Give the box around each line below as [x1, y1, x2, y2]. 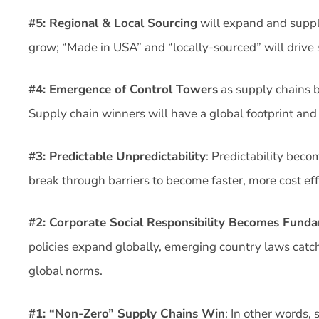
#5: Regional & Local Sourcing [28, 14, 197, 31]
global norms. [28, 263, 103, 279]
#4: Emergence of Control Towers [28, 81, 218, 98]
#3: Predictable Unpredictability [28, 147, 206, 164]
